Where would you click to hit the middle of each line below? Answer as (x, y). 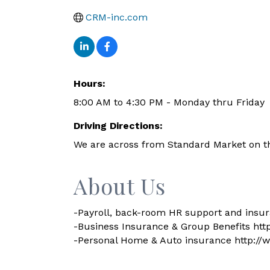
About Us (120, 186)
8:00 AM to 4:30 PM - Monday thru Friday (169, 102)
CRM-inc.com (117, 17)
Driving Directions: (118, 126)
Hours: (89, 83)
